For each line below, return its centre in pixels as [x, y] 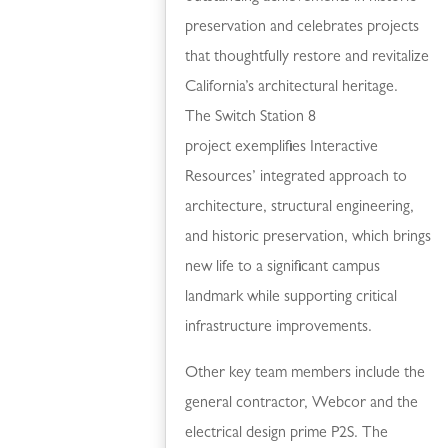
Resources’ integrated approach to [296, 177]
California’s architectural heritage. [292, 87]
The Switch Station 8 [251, 117]
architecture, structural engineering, [300, 207]
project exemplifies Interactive [282, 147]
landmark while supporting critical [291, 297]
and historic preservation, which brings [308, 237]
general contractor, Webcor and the [302, 403]
